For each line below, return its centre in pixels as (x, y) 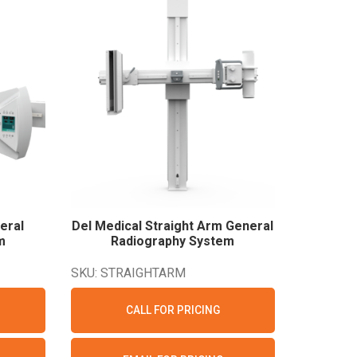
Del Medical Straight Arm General (173, 226)
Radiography (150, 241)
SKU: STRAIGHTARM (128, 273)
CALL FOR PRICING (173, 310)
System (212, 241)
